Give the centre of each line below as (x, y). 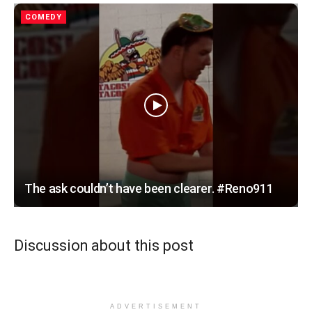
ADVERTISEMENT (156, 307)
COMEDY (44, 17)
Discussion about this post (104, 246)
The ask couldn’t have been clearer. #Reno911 (149, 188)
